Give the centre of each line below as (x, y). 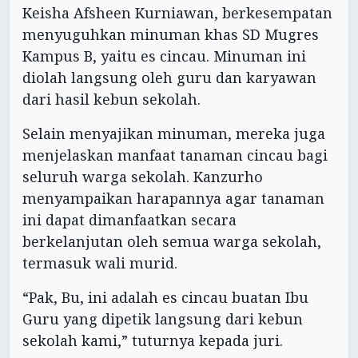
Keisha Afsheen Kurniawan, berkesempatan (177, 12)
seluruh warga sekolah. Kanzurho (143, 176)
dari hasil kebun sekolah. (111, 99)
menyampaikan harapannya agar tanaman (173, 198)
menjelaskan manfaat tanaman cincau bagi (175, 155)
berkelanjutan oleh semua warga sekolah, (172, 241)
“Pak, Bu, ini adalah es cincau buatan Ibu (165, 297)
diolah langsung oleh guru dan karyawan (169, 77)
